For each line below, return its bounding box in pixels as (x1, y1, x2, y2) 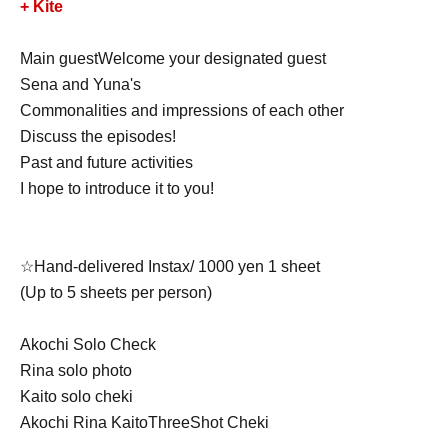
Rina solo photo (20, 361, 132, 379)
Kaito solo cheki (20, 387, 133, 405)
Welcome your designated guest (98, 49, 326, 67)
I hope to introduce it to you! (20, 179, 214, 197)
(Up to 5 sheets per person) (20, 283, 212, 301)
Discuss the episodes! (20, 127, 176, 145)
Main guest (20, 49, 98, 67)
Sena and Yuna (20, 75, 130, 93)
